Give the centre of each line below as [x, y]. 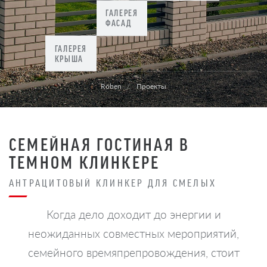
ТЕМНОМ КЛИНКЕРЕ [85, 161]
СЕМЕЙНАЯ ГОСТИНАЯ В [100, 143]
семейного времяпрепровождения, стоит [133, 252]
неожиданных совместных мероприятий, [133, 233]
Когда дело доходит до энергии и [133, 214]
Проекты [151, 86]
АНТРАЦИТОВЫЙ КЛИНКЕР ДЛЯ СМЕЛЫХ [113, 182]
